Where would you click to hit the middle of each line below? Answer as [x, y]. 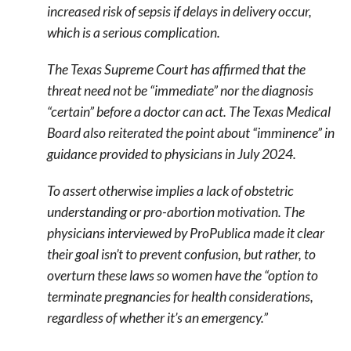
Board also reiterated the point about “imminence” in [190, 133]
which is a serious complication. [133, 33]
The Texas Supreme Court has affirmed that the [176, 70]
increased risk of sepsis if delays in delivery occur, [179, 12]
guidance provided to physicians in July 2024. [171, 154]
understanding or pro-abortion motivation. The [175, 212]
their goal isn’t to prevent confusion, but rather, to [181, 255]
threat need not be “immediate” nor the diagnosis [180, 91]
